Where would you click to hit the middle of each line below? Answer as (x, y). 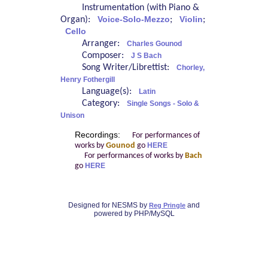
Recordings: (98, 135)
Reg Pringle (167, 205)
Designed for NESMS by (109, 205)
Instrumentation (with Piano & (140, 8)
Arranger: (104, 44)
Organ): (79, 20)
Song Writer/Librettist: (129, 68)
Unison (72, 116)
